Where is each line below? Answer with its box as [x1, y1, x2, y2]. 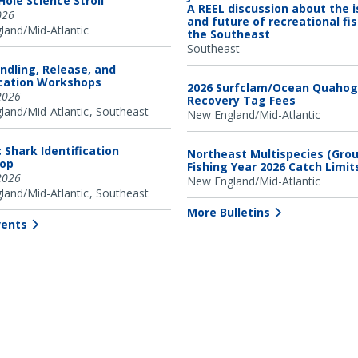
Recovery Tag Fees [187, 92, 296, 108]
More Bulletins [187, 204, 270, 220]
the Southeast [187, 26, 270, 42]
